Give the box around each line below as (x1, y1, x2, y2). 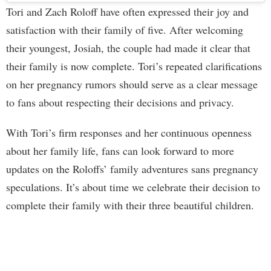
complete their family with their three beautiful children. (6, 198, 254, 213)
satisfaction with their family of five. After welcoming (6, 22, 243, 38)
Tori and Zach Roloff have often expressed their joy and (6, 4, 249, 19)
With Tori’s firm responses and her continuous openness (6, 125, 252, 140)
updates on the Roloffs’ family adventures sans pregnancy (6, 162, 258, 177)
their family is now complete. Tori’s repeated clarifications (6, 59, 262, 74)
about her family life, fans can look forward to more (6, 143, 234, 158)
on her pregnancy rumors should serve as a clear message (6, 77, 258, 92)
